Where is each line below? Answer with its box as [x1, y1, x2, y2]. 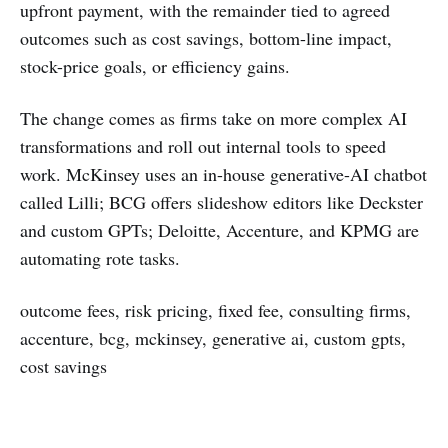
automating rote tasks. [20, 246, 180, 270]
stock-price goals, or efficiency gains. [20, 54, 290, 78]
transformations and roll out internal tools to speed [20, 134, 386, 158]
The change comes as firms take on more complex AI [20, 106, 407, 130]
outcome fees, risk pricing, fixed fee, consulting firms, [20, 298, 411, 322]
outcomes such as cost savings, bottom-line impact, [20, 26, 392, 50]
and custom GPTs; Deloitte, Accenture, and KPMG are [20, 218, 419, 242]
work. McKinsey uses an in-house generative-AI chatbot [20, 162, 427, 186]
